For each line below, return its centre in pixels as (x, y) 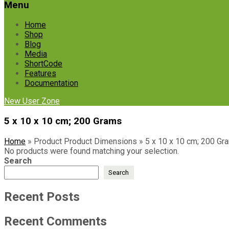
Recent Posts (42, 197)
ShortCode (43, 64)
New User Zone (32, 101)
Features (40, 74)
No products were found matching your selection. (91, 151)
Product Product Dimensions (85, 141)
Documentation (51, 83)
